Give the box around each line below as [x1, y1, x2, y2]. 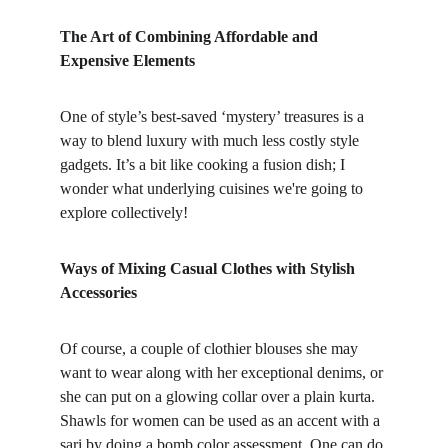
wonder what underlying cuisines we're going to [60, 180, 367, 197]
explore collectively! [60, 204, 188, 221]
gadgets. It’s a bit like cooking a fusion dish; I [60, 156, 349, 173]
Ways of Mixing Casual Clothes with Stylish [60, 260, 359, 277]
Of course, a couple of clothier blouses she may [60, 340, 362, 357]
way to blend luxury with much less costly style [60, 132, 363, 149]
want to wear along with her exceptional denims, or [60, 364, 387, 381]
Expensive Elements [60, 52, 195, 69]
